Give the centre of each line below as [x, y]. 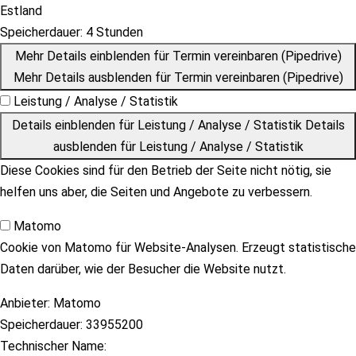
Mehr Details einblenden [82, 56]
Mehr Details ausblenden [82, 77]
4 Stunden [113, 32]
